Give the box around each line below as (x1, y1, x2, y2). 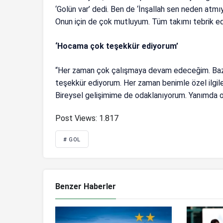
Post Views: (55, 113, 97, 123)
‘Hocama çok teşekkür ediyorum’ (55, 41, 179, 51)
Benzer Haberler (55, 181, 116, 191)
